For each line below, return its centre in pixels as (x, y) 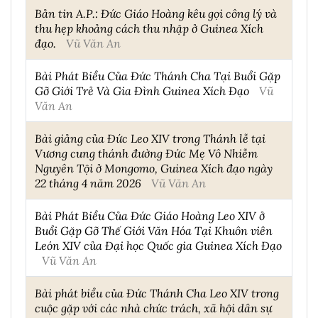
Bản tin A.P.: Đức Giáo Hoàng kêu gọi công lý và (156, 13)
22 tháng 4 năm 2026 (88, 182)
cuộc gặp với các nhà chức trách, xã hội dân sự (153, 307)
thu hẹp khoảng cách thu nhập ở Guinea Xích (149, 28)
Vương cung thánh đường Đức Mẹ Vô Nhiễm (146, 153)
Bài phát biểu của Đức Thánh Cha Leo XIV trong (157, 292)
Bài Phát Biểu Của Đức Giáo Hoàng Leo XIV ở (150, 215)
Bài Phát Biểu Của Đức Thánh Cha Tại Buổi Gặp (158, 75)
